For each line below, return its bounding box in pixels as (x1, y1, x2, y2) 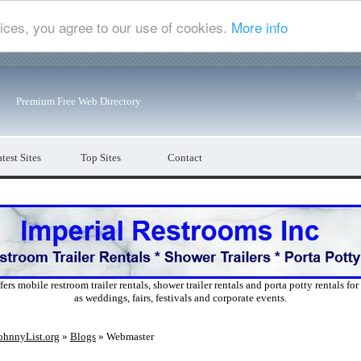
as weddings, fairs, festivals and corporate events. (74, 292, 287, 304)
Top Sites (80, 151, 121, 164)
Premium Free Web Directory (16, 95, 141, 107)
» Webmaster (96, 330, 154, 342)
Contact (168, 151, 202, 164)
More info (231, 16, 288, 37)
